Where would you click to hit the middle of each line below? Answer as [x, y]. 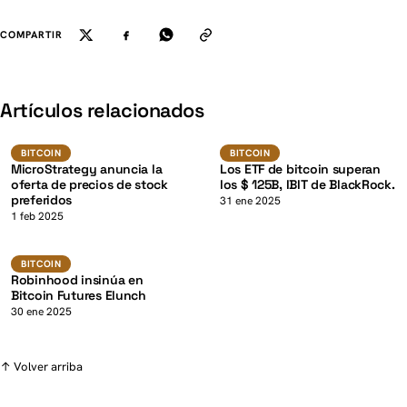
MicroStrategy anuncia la [87, 169]
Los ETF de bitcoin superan [300, 169]
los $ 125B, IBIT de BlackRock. [308, 185]
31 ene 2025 [250, 201]
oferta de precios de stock [89, 185]
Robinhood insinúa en [77, 280]
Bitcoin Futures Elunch [79, 296]
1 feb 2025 [37, 217]
